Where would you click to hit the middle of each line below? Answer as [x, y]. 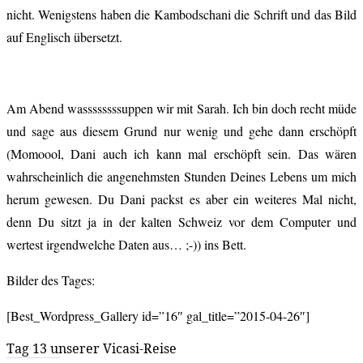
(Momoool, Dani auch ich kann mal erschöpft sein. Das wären [181, 153]
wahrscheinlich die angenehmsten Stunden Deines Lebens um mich [181, 176]
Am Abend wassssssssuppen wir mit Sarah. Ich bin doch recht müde [181, 108]
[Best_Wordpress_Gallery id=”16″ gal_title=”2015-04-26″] [158, 315]
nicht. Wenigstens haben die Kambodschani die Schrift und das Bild [181, 14]
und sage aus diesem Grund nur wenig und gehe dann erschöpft [181, 130]
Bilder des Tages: [51, 280]
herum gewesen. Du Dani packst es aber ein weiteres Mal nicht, [181, 199]
